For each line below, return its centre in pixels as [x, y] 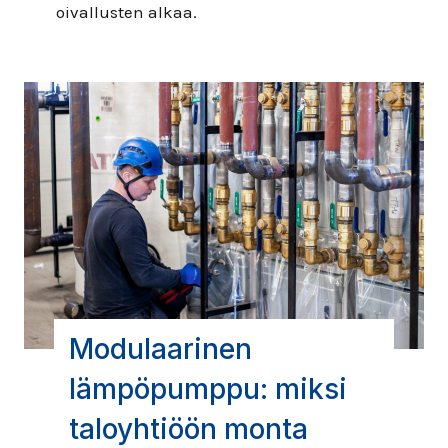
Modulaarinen [160, 348]
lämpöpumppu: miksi [208, 388]
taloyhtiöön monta [188, 428]
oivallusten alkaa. [126, 12]
